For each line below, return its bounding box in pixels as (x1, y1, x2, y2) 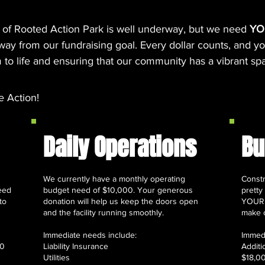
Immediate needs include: (43, 230, 137, 240)
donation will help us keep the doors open (43, 196, 198, 206)
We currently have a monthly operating (43, 173, 185, 183)
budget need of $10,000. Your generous (43, 185, 193, 195)
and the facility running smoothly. (43, 207, 164, 217)
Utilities (43, 252, 70, 262)
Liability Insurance (43, 241, 108, 251)
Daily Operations (43, 129, 196, 164)
